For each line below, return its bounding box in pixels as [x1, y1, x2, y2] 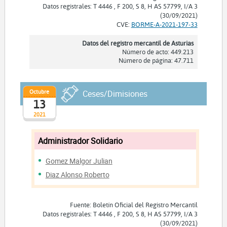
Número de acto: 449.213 [122, 48, 194, 56]
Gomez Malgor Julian [45, 156, 112, 166]
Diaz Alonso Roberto [45, 170, 109, 180]
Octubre [29, 87, 50, 95]
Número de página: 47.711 [118, 56, 194, 65]
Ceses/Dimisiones [82, 88, 147, 100]
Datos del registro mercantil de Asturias [82, 39, 194, 48]
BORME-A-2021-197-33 [131, 20, 198, 29]
